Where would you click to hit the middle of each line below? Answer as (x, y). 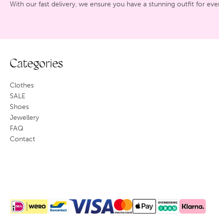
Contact (22, 139)
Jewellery (24, 117)
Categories (36, 64)
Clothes (22, 85)
